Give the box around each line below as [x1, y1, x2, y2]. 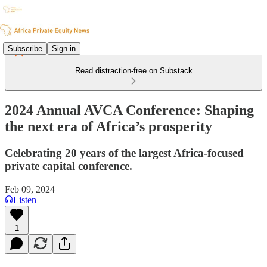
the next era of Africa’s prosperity [5, 118, 212, 134]
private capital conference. [5, 159, 132, 172]
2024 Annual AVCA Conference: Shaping [5, 102, 254, 118]
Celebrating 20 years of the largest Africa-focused [5, 146, 244, 159]
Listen [13, 194, 36, 205]
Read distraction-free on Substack [74, 66, 193, 75]
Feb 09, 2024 [5, 184, 55, 194]
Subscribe [8, 44, 42, 53]
